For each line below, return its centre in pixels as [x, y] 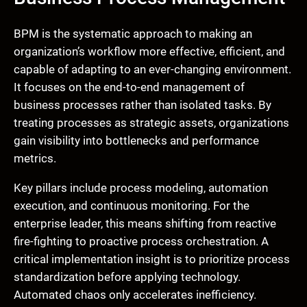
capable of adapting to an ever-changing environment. [152, 70]
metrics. [35, 159]
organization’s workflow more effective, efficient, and [149, 52]
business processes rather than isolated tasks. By [143, 105]
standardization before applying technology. [127, 277]
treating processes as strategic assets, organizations [151, 123]
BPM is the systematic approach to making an [133, 34]
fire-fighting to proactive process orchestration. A [141, 242]
